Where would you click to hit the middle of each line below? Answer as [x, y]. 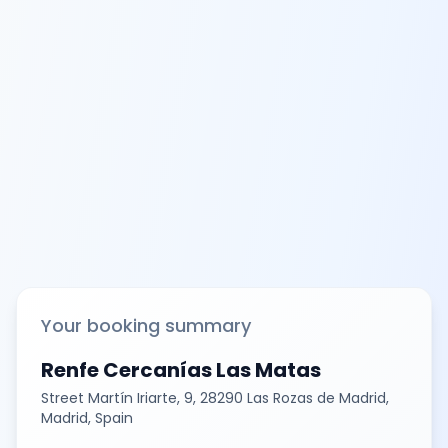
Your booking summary [146, 325]
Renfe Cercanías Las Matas [181, 369]
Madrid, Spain [87, 417]
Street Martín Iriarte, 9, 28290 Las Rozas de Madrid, [215, 397]
